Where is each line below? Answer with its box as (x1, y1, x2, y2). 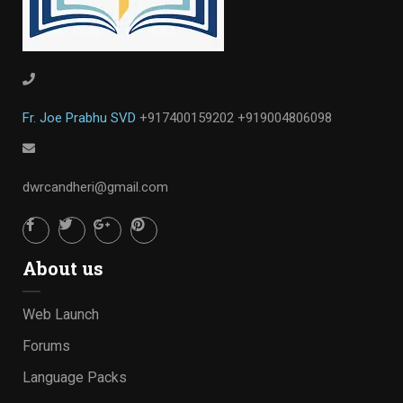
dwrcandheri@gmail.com (22, 179, 168, 195)
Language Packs (22, 369, 127, 386)
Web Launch (22, 306, 99, 323)
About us (22, 256, 103, 280)
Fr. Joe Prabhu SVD (22, 110, 139, 126)
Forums (22, 337, 70, 354)
